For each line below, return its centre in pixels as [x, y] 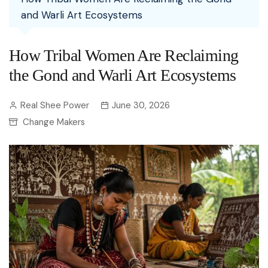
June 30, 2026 [141, 105]
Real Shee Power [55, 105]
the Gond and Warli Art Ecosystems [123, 75]
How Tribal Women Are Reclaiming [124, 55]
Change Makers [54, 122]
